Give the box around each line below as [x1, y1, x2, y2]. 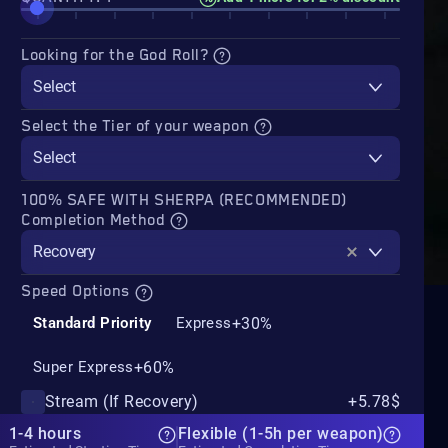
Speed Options [21, 282, 135, 302]
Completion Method [21, 211, 170, 231]
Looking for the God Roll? [21, 46, 214, 65]
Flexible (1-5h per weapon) [178, 423, 384, 443]
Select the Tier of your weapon [21, 117, 254, 137]
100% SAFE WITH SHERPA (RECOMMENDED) [21, 191, 347, 211]
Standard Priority [33, 314, 152, 332]
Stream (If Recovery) [45, 392, 199, 411]
